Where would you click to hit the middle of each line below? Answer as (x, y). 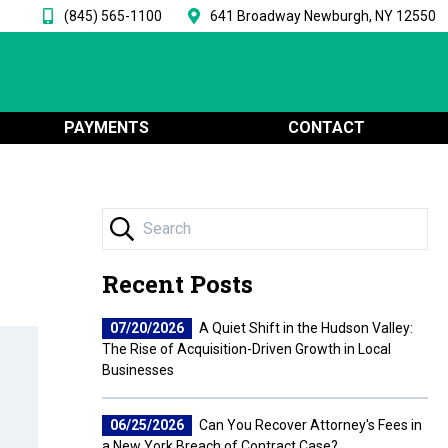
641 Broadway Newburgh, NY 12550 (323, 15)
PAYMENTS (106, 127)
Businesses (138, 370)
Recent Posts (177, 284)
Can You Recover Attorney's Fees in (309, 425)
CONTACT (326, 127)
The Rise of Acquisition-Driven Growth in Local (246, 349)
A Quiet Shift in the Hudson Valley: (304, 328)
